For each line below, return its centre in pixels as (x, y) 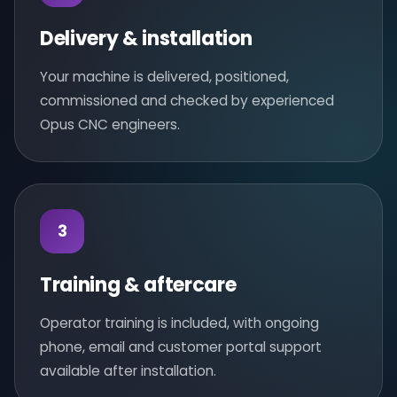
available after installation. (128, 371)
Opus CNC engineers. (110, 125)
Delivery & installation (146, 39)
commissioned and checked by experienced (187, 101)
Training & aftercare (138, 285)
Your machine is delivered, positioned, (164, 77)
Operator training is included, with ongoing (179, 323)
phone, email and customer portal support (181, 347)
